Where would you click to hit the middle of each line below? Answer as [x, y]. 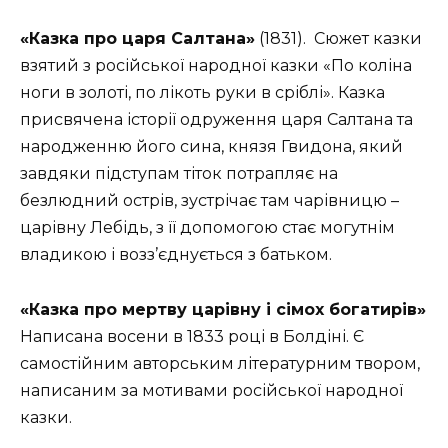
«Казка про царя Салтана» [137, 39]
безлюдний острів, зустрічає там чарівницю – [209, 201]
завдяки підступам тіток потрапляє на [179, 174]
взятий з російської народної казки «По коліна [216, 66]
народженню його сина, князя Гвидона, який [211, 147]
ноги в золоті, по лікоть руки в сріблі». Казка [202, 93]
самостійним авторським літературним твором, [220, 363]
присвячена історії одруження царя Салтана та [216, 120]
